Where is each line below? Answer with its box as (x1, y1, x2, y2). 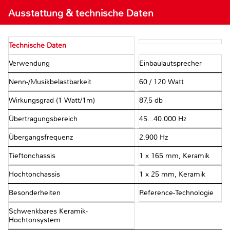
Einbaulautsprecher (139, 59, 202, 68)
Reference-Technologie (139, 188, 214, 198)
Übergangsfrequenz (9, 133, 75, 142)
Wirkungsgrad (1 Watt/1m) (9, 96, 97, 105)
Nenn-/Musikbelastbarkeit (9, 78, 93, 87)
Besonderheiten (9, 188, 63, 198)
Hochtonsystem (9, 216, 61, 225)
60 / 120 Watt (139, 78, 184, 87)
